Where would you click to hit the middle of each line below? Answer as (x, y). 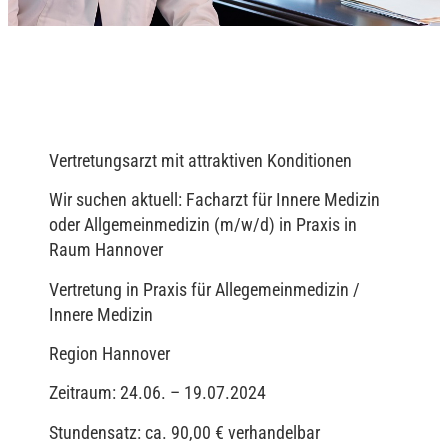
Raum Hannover (106, 250)
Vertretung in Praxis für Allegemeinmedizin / (204, 289)
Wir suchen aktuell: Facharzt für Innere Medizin (214, 200)
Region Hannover (109, 353)
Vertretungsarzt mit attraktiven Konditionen (200, 160)
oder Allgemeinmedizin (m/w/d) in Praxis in (203, 225)
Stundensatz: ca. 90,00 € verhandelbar (184, 432)
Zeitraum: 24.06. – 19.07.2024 (157, 393)
